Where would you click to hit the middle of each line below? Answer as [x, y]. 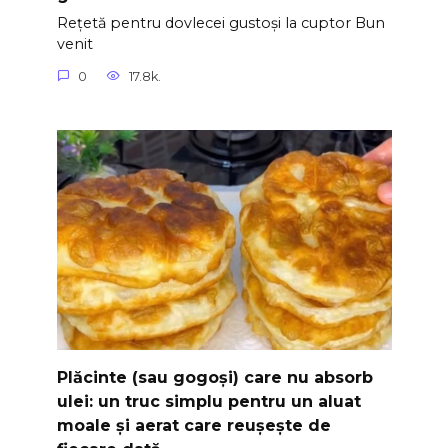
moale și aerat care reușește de [193, 425]
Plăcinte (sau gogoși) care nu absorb [214, 377]
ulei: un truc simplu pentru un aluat [208, 401]
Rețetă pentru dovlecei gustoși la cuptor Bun [220, 23]
